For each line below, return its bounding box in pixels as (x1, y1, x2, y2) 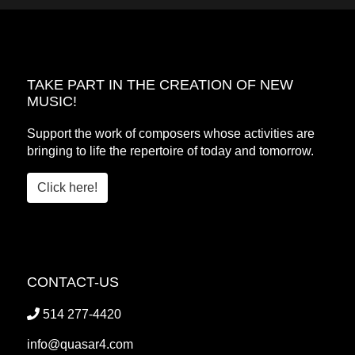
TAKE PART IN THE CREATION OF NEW (27, 77, 293, 93)
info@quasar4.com (27, 338, 133, 351)
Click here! (37, 181, 97, 194)
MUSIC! (27, 94, 77, 109)
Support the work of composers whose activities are (27, 127, 315, 140)
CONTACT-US (27, 274, 119, 290)
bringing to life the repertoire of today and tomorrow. (27, 144, 314, 158)
